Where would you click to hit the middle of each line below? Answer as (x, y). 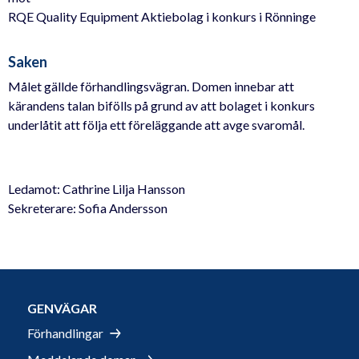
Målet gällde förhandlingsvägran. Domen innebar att (151, 86)
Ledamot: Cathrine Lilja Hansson (97, 188)
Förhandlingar (65, 333)
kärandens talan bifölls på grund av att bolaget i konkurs (161, 105)
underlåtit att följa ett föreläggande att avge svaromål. (156, 124)
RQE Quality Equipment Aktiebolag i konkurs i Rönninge (162, 17)
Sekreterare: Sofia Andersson (88, 208)
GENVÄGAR (62, 308)
